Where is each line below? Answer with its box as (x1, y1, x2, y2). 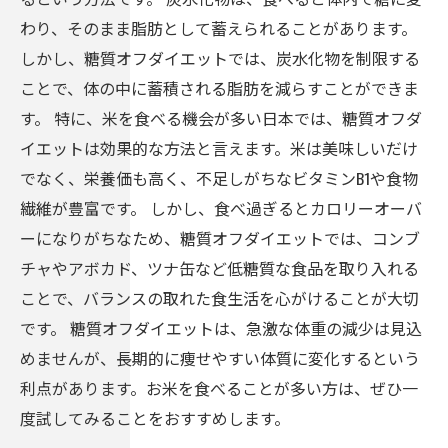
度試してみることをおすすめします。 (20, 406, 290, 430)
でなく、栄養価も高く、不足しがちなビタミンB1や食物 (20, 166, 418, 190)
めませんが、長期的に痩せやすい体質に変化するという (20, 346, 420, 370)
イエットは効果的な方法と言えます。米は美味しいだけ (20, 136, 418, 160)
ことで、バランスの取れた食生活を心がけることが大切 (20, 286, 419, 310)
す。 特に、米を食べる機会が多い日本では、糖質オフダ (20, 106, 422, 130)
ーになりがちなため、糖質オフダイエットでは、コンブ (20, 226, 420, 250)
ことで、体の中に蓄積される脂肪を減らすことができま (20, 76, 419, 100)
